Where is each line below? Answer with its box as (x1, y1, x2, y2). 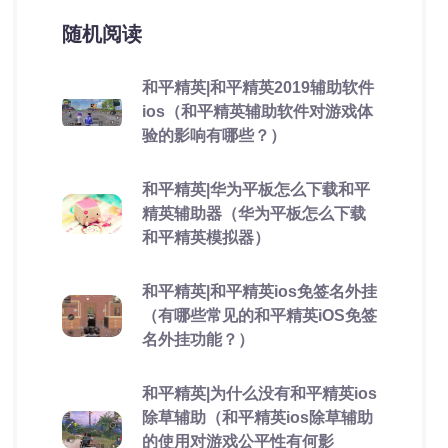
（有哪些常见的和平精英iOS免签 (141, 307, 377, 324)
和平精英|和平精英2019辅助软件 (141, 79, 374, 96)
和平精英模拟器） (141, 229, 270, 246)
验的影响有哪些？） (141, 127, 286, 144)
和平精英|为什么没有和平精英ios (141, 385, 377, 402)
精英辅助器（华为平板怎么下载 (141, 205, 366, 222)
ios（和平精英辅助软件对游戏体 (141, 103, 373, 120)
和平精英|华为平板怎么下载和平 (141, 181, 370, 198)
